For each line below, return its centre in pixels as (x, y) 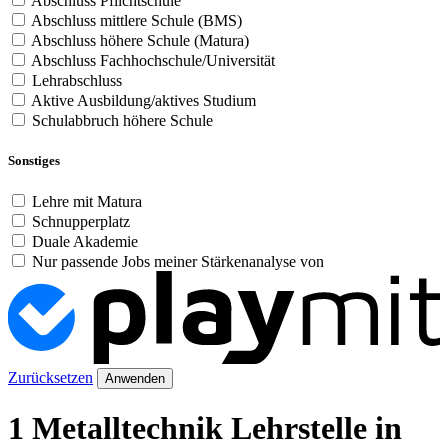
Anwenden (135, 378)
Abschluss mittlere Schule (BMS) (136, 21)
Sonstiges (34, 160)
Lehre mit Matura (87, 201)
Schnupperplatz (81, 221)
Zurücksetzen (50, 377)
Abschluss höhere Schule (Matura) (140, 41)
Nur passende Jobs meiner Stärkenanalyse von (178, 261)
